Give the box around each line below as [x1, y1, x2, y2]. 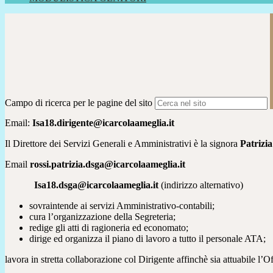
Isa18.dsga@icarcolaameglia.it [34, 180, 161, 191]
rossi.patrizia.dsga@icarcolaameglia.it [30, 159, 185, 170]
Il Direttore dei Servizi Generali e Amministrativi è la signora [5, 138, 240, 149]
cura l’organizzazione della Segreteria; [29, 211, 175, 222]
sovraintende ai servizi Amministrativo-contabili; [29, 200, 214, 211]
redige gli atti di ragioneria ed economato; [29, 222, 188, 233]
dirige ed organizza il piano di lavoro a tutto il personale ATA [29, 233, 263, 244]
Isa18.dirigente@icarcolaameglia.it [32, 118, 174, 129]
